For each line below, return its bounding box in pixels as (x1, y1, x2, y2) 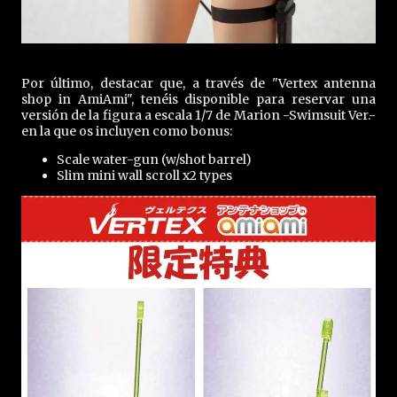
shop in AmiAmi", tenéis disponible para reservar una (21, 91, 376, 108)
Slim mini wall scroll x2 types (57, 167, 232, 184)
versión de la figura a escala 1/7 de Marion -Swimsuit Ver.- (21, 107, 376, 124)
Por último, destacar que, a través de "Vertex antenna (21, 75, 376, 92)
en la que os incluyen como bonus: (21, 123, 232, 140)
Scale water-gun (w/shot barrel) (57, 152, 252, 168)
